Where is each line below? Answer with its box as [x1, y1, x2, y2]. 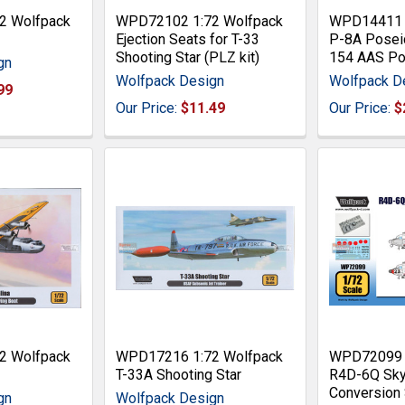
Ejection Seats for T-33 [116, 31, 260, 49]
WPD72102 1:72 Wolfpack [116, 13, 284, 31]
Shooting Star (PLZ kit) [116, 49, 260, 67]
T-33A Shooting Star [116, 366, 242, 384]
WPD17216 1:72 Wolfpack [116, 348, 284, 366]
